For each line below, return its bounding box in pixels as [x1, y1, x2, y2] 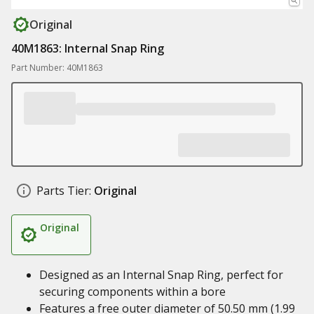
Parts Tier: [36, 183, 91, 198]
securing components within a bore [39, 284, 226, 299]
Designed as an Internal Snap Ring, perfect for [39, 267, 283, 282]
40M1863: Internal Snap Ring [11, 41, 164, 56]
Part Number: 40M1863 [11, 62, 103, 74]
